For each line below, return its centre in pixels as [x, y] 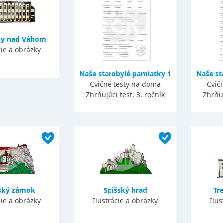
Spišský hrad [125, 190]
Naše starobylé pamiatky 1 [125, 73]
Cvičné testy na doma [125, 84]
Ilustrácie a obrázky [125, 200]
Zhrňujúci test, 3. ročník [125, 94]
